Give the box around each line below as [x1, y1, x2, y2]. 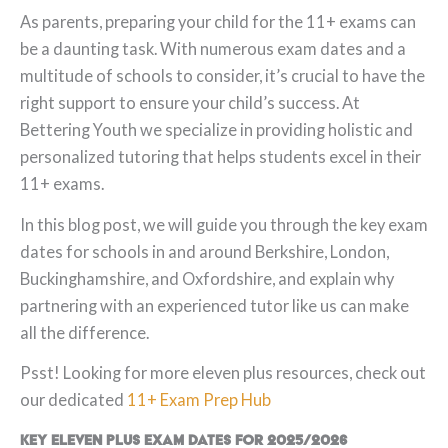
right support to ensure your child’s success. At [20, 93, 360, 113]
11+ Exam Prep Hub [127, 389, 271, 409]
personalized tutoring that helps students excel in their [20, 147, 421, 167]
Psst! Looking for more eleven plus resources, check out [20, 362, 426, 382]
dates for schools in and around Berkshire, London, [20, 241, 389, 261]
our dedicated [20, 389, 127, 409]
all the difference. [20, 322, 149, 342]
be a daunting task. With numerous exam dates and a [20, 39, 406, 59]
